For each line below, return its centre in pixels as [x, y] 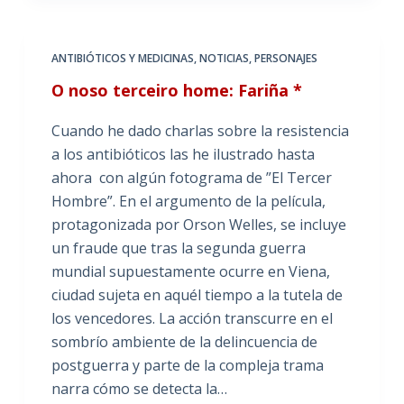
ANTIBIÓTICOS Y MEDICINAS [122, 58]
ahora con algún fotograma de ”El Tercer [191, 178]
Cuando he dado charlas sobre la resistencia [200, 131]
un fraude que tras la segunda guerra [178, 248]
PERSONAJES [285, 58]
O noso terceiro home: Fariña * [176, 90]
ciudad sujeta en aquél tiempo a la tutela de [197, 295]
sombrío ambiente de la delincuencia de [184, 342]
